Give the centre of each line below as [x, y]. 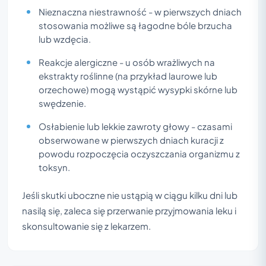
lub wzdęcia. [65, 39]
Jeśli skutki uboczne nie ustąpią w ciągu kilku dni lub [130, 195]
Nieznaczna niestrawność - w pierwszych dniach [140, 12]
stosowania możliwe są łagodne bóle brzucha [135, 25]
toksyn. [54, 167]
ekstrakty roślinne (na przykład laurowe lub [128, 76]
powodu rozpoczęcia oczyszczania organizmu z [139, 153]
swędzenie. [62, 103]
